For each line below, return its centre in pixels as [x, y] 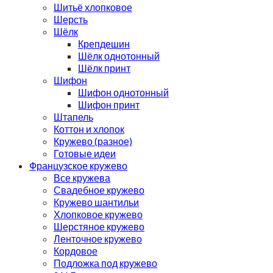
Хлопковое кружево [98, 214]
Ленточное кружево [98, 238]
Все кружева [82, 177]
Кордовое [76, 250]
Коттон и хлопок [89, 129]
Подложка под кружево [105, 263]
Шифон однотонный [123, 92]
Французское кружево [78, 165]
